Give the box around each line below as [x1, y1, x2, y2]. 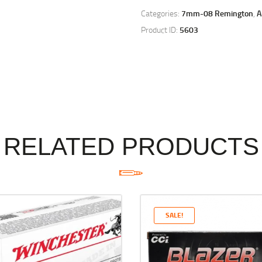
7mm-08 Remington [181, 8, 253, 19]
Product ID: [140, 24, 180, 36]
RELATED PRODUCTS [3, 132, 259, 160]
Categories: [140, 8, 181, 19]
